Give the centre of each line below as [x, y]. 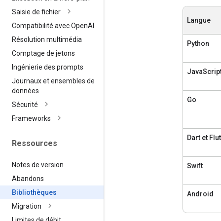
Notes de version [38, 165]
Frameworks [31, 119]
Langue [199, 20]
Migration [27, 206]
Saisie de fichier [36, 12]
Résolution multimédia [47, 40]
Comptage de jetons [43, 54]
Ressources [35, 144]
